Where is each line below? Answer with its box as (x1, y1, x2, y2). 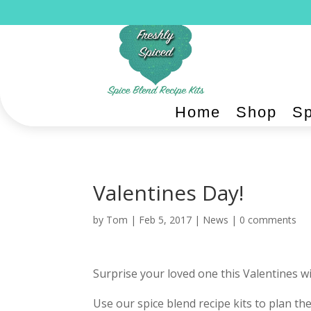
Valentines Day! (93, 178, 244, 207)
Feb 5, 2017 (139, 213, 192, 226)
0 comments (239, 213, 297, 226)
